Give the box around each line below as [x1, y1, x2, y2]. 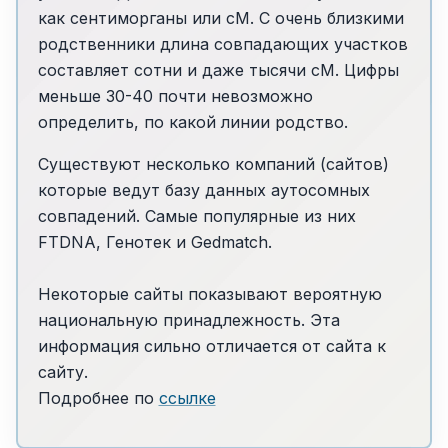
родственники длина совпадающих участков [37, 34, 408, 55]
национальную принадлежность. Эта [37, 310, 340, 331]
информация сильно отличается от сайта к [37, 336, 386, 357]
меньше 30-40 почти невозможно [37, 86, 313, 107]
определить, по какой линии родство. [37, 112, 348, 133]
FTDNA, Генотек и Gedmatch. [37, 232, 272, 253]
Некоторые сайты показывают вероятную [37, 284, 382, 305]
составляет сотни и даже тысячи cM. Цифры [37, 60, 399, 81]
